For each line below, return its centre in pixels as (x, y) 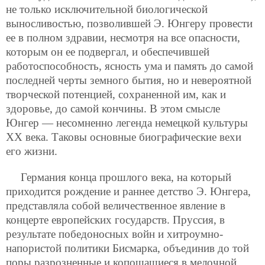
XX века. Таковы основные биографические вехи (124, 137)
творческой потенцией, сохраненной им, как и (116, 95)
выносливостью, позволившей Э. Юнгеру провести (129, 24)
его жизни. (32, 151)
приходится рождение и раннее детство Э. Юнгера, (128, 191)
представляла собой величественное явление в (116, 205)
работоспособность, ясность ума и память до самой (130, 66)
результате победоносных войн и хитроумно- (114, 234)
